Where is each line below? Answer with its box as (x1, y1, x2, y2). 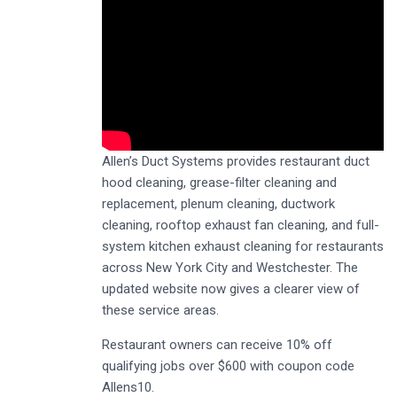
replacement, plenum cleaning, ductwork (102, 196, 335, 213)
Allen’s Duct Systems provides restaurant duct (102, 153, 370, 170)
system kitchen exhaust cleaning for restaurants (102, 238, 384, 255)
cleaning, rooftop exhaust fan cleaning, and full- (102, 217, 379, 234)
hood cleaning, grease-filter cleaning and (102, 175, 337, 191)
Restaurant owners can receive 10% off (102, 337, 332, 354)
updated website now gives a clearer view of (102, 281, 360, 298)
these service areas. (102, 302, 219, 319)
